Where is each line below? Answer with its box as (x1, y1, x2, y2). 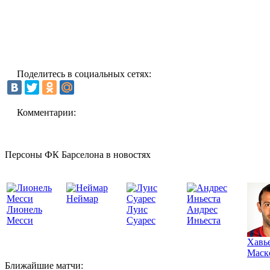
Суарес (127, 215, 155, 225)
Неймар (66, 193, 98, 204)
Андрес (187, 204, 218, 215)
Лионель (7, 204, 42, 215)
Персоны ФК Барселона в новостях (5, 149, 151, 160)
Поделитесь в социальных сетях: (17, 68, 151, 79)
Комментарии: (17, 107, 76, 118)
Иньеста (187, 215, 221, 225)
